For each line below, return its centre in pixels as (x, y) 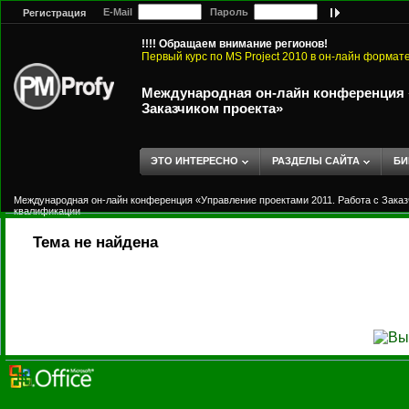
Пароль (228, 12)
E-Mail (116, 12)
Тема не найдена (95, 242)
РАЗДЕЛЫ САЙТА (316, 161)
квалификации (47, 211)
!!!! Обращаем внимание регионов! (235, 44)
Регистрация (54, 13)
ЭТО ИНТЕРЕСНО (194, 161)
